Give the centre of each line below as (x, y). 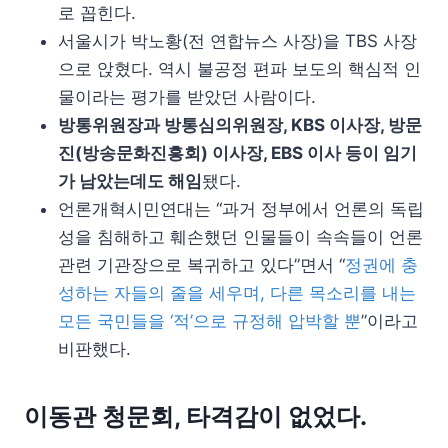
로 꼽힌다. (97, 12)
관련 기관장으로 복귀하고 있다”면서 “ (201, 264)
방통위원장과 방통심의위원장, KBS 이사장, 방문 (240, 124)
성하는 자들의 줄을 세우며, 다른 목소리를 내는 (237, 292)
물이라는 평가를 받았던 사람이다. (187, 96)
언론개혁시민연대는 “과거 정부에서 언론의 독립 (241, 208)
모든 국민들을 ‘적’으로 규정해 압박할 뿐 (209, 320)
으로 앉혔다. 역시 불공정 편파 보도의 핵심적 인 (239, 68)
